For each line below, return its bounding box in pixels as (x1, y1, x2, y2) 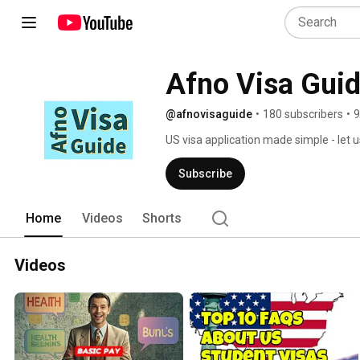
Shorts (142, 211, 182, 226)
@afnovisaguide (166, 108, 252, 121)
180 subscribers (263, 108, 343, 121)
